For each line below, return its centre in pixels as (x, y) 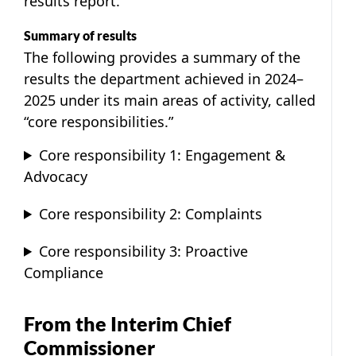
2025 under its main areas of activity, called (170, 100)
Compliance (64, 272)
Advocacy (56, 176)
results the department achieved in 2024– (164, 78)
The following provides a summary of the (162, 57)
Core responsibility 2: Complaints (151, 213)
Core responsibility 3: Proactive (144, 251)
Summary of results (80, 35)
